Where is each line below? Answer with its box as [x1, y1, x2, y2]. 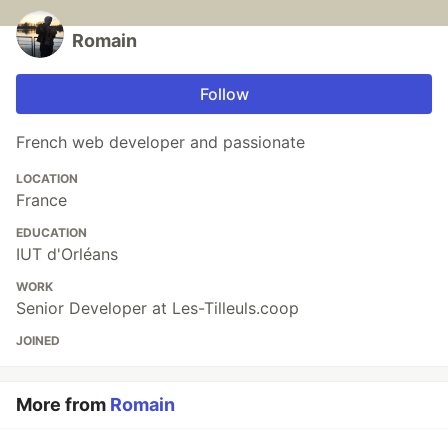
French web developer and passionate [16, 131, 305, 152]
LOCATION [16, 170, 78, 186]
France [16, 189, 67, 210]
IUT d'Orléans [16, 243, 118, 264]
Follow [199, 83, 249, 104]
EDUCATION [16, 224, 87, 240]
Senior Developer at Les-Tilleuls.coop [16, 297, 299, 318]
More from [16, 393, 110, 415]
